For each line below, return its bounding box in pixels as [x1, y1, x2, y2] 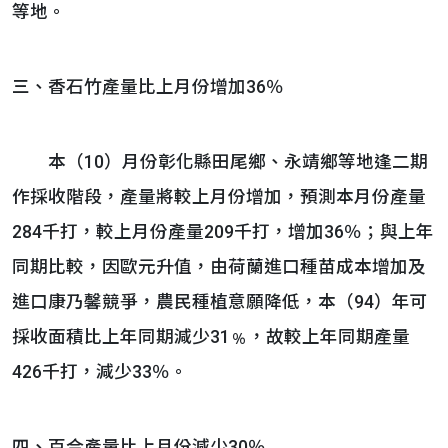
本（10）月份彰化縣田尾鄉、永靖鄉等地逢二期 [12, 152, 428, 172]
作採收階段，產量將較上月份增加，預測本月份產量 [12, 187, 426, 207]
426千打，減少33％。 [12, 362, 188, 382]
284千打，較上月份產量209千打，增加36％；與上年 [12, 222, 434, 242]
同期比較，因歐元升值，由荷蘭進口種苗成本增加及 [12, 257, 426, 277]
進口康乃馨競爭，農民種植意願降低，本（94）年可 [12, 292, 428, 312]
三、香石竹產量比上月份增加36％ [12, 77, 284, 97]
